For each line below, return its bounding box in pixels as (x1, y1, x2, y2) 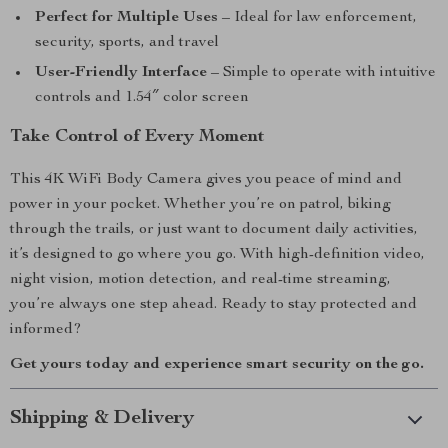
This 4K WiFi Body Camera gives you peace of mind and (10, 172, 402, 188)
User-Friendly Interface (35, 65, 207, 81)
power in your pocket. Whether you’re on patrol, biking (10, 197, 391, 213)
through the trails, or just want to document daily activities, (10, 222, 418, 238)
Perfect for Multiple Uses (35, 10, 218, 26)
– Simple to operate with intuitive (207, 65, 436, 81)
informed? (10, 322, 82, 338)
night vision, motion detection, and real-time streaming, (10, 272, 391, 288)
